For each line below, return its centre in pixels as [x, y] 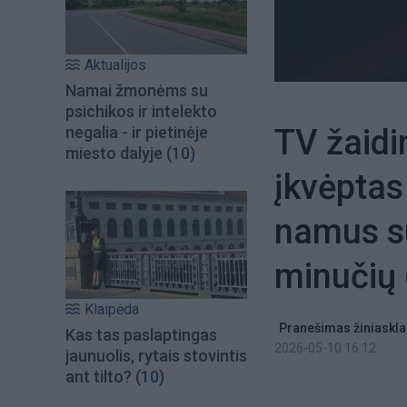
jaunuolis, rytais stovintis [156, 355]
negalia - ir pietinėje [137, 133]
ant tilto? [99, 376]
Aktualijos [115, 65]
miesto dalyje [114, 154]
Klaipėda [112, 309]
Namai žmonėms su [137, 91]
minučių [339, 276]
